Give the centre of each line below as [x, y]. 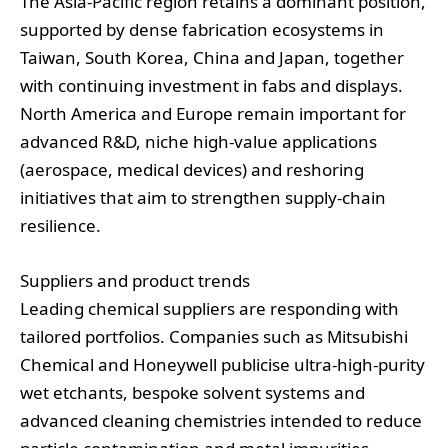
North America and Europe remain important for [213, 114]
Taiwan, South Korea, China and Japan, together [212, 58]
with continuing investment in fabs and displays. [211, 86]
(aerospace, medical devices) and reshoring [192, 170]
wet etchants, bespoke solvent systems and [192, 392]
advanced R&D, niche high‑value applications [198, 142]
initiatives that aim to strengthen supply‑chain [203, 198]
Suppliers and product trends [135, 280]
